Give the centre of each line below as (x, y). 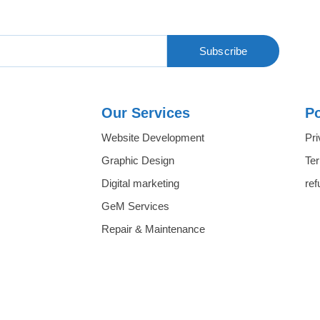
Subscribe (223, 51)
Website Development (153, 137)
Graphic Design (138, 160)
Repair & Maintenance (153, 229)
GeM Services (135, 206)
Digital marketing (140, 183)
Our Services (146, 112)
